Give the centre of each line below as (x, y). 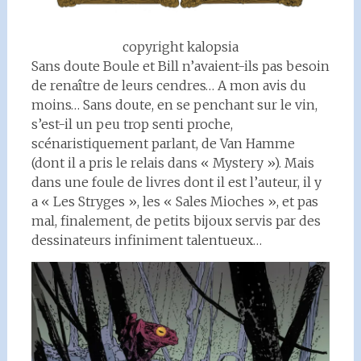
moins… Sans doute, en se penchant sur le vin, (174, 105)
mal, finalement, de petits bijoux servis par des (176, 221)
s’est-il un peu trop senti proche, (132, 124)
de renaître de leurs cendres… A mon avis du (168, 85)
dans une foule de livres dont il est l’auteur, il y (176, 182)
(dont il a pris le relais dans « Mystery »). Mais (172, 163)
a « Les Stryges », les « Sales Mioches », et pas (174, 201)
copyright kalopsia (180, 47)
